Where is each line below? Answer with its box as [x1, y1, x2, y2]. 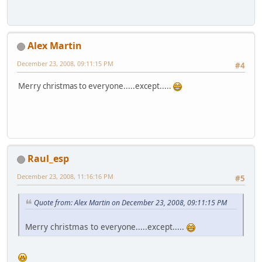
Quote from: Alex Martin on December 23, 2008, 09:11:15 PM [34, 197, 227, 208]
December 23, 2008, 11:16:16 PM [17, 172, 113, 181]
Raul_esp [27, 152, 69, 166]
